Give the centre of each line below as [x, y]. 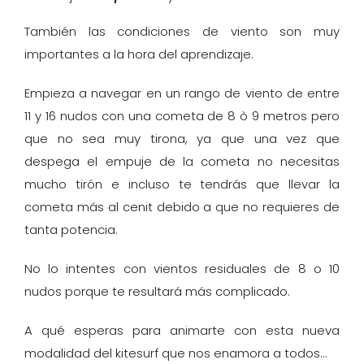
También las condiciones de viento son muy [182, 32]
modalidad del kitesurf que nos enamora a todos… [175, 353]
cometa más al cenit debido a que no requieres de [182, 207]
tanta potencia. [71, 230]
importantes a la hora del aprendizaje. [139, 54]
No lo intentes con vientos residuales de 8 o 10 [182, 269]
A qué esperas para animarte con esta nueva [182, 331]
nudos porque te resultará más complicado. [157, 292]
